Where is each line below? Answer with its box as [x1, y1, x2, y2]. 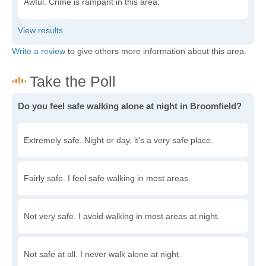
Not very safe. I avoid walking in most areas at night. [24, 211, 220, 221]
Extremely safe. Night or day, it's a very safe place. [24, 135, 213, 145]
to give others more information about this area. [65, 46, 246, 56]
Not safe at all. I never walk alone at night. [24, 249, 181, 259]
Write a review [12, 46, 65, 56]
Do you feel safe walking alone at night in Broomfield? [18, 101, 242, 112]
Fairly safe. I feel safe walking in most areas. [24, 173, 191, 183]
